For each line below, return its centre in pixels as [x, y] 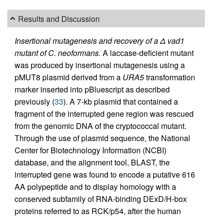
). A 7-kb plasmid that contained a [121, 101]
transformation [170, 77]
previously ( [35, 101]
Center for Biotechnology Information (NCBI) [91, 150]
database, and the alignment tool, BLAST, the [92, 162]
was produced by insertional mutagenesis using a [100, 65]
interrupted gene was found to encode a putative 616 [105, 174]
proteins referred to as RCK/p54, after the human [98, 211]
